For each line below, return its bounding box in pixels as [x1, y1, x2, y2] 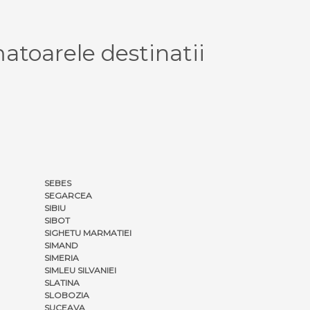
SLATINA [44, 277, 80, 288]
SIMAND [44, 239, 78, 250]
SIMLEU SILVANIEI [44, 264, 116, 275]
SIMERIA [44, 252, 79, 263]
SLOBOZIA [44, 289, 89, 300]
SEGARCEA [44, 190, 92, 201]
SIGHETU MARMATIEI [44, 227, 131, 238]
